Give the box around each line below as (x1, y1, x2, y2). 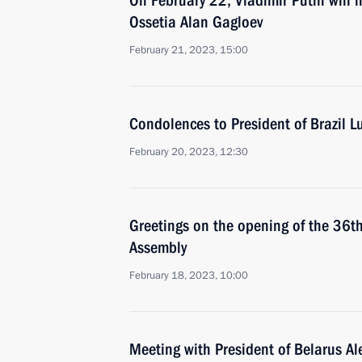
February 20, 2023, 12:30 (129, 145, 248, 159)
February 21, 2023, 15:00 (129, 43, 248, 57)
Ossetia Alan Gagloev (129, 12, 263, 32)
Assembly (129, 238, 187, 257)
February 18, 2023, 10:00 (129, 268, 248, 283)
